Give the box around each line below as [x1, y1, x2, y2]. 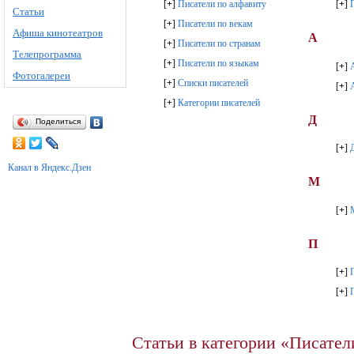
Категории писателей [178, 97, 260, 109]
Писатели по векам [178, 18, 253, 30]
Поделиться [36, 117, 81, 126]
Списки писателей [178, 77, 248, 89]
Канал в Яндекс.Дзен [8, 162, 91, 173]
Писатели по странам [178, 38, 261, 50]
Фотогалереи [13, 70, 70, 81]
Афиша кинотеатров [13, 27, 103, 39]
